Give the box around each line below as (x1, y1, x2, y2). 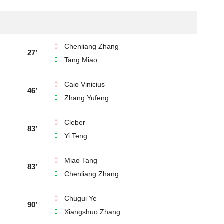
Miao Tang (64, 156, 97, 164)
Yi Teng (64, 132, 87, 140)
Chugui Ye (64, 194, 97, 202)
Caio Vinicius (64, 80, 105, 88)
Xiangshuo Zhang (64, 208, 120, 216)
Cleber (64, 118, 85, 126)
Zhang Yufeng (64, 94, 109, 102)
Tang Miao (64, 56, 97, 64)
